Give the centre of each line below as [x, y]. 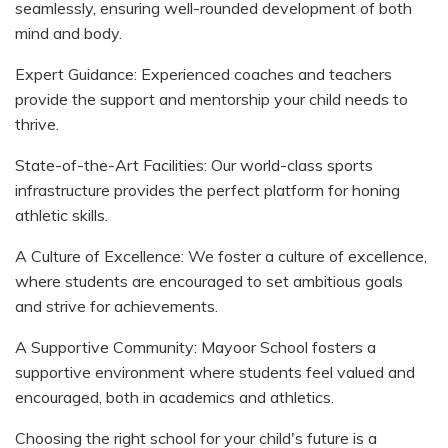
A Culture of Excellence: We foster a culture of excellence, [221, 255]
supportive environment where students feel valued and [215, 371]
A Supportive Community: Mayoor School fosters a [195, 346]
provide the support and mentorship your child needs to [211, 98]
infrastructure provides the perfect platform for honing [207, 189]
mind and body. [68, 32]
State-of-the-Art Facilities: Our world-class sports [194, 164]
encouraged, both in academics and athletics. [174, 396]
